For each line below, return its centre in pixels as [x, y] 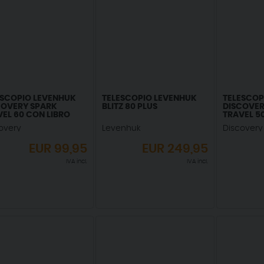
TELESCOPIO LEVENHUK [149, 98]
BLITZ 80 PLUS [129, 106]
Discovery [242, 128]
